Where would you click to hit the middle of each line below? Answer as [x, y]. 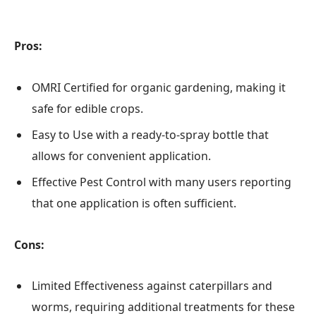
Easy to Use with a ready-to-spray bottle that [150, 134]
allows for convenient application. [121, 156]
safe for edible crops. [87, 108]
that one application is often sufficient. [134, 203]
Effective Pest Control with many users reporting [162, 182]
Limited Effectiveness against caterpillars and [152, 286]
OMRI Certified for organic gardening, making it [159, 87]
